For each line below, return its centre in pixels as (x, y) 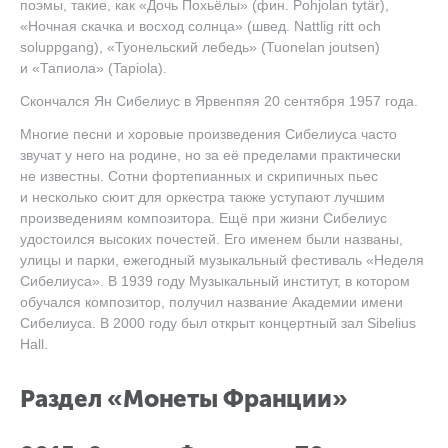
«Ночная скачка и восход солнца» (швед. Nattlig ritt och (200, 26)
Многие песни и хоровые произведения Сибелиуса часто (208, 134)
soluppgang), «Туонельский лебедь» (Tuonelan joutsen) (200, 47)
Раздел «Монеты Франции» (184, 398)
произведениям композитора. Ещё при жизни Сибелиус (203, 218)
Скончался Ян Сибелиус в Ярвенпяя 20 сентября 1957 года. (219, 101)
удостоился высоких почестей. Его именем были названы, (211, 239)
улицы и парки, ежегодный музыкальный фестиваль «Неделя (222, 260)
